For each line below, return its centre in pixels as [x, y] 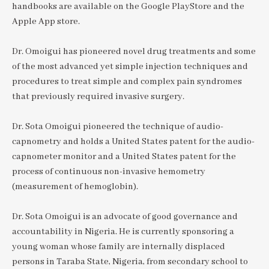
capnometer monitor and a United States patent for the [124, 157]
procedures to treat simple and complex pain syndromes [127, 82]
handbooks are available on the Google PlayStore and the [128, 7]
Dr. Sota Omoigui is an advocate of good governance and [125, 217]
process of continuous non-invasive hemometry [109, 172]
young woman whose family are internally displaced [119, 247]
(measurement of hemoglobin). [75, 187]
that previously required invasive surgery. [98, 97]
